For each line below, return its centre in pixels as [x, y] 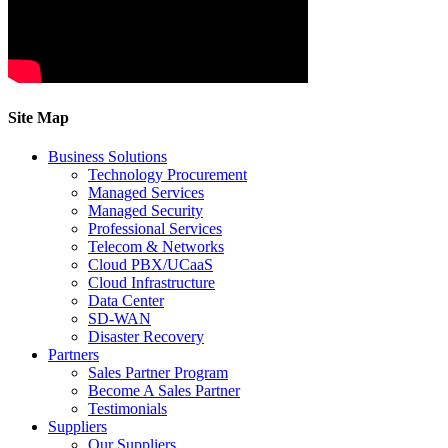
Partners [73, 354]
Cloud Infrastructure [151, 282]
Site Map [38, 117]
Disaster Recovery [146, 336]
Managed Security [145, 210]
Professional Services [155, 228]
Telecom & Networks [156, 246]
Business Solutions [107, 156]
